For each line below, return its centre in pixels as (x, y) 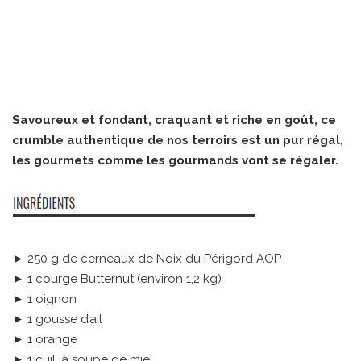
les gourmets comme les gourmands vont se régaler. (175, 160)
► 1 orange (45, 339)
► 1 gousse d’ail (57, 319)
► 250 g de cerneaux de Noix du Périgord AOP (147, 258)
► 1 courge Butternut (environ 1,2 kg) (117, 278)
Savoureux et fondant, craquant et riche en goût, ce (174, 120)
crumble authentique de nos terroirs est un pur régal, (178, 140)
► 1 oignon (44, 299)
